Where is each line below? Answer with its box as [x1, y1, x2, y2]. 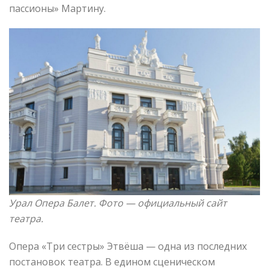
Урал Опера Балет [9, 196, 94, 210]
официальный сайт [135, 196, 227, 210]
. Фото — [94, 196, 135, 210]
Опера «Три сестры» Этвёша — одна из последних [9, 240, 247, 253]
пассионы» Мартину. [9, 1, 106, 15]
